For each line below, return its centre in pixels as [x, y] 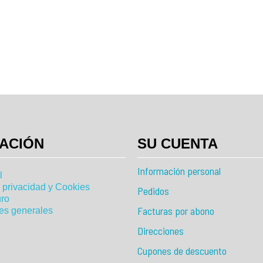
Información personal [179, 171]
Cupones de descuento [182, 250]
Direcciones [161, 230]
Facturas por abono [176, 210]
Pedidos [153, 190]
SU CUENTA [178, 143]
